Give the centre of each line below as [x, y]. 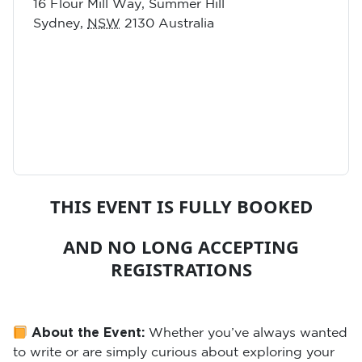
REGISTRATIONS [181, 269]
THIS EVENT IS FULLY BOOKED [181, 206]
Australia [186, 24]
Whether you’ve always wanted [248, 334]
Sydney [57, 24]
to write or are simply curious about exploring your [174, 353]
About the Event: [88, 333]
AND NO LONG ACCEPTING [181, 246]
